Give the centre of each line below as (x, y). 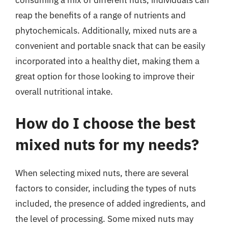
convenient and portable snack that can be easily (110, 46)
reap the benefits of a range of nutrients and (101, 15)
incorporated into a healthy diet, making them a (107, 61)
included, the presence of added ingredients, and (110, 203)
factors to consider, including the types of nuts (106, 188)
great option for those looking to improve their (105, 76)
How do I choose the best (105, 123)
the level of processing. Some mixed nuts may (104, 219)
